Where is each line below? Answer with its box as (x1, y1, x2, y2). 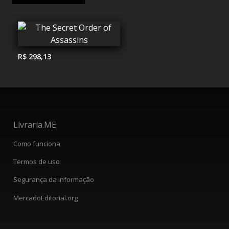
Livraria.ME (13, 119, 56, 131)
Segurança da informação (13, 175, 94, 185)
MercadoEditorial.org (13, 193, 78, 202)
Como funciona (13, 139, 60, 148)
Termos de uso (13, 157, 60, 167)
